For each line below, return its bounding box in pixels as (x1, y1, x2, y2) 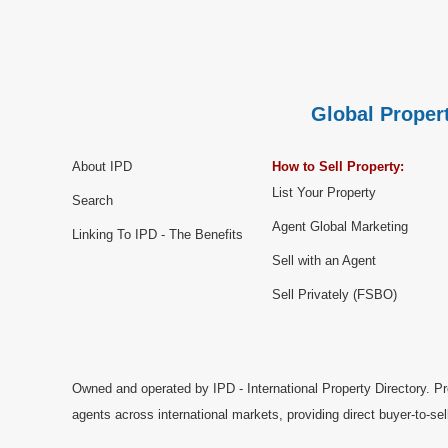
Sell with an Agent (272, 253, 376, 269)
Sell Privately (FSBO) (272, 287, 397, 303)
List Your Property (272, 185, 376, 201)
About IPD (72, 159, 132, 175)
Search (72, 193, 113, 209)
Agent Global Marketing (272, 219, 408, 235)
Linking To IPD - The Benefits (72, 227, 243, 243)
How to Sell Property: (272, 159, 404, 175)
